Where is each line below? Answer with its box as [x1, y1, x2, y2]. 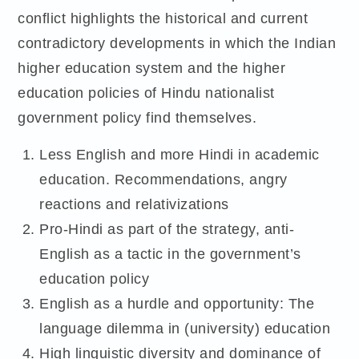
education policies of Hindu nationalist [18, 83, 275, 103]
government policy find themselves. [18, 108, 257, 127]
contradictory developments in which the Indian [18, 34, 337, 53]
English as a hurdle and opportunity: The [39, 293, 315, 313]
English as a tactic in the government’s [39, 244, 301, 263]
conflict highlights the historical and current [18, 9, 309, 28]
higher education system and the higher [18, 58, 286, 78]
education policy [39, 268, 150, 288]
